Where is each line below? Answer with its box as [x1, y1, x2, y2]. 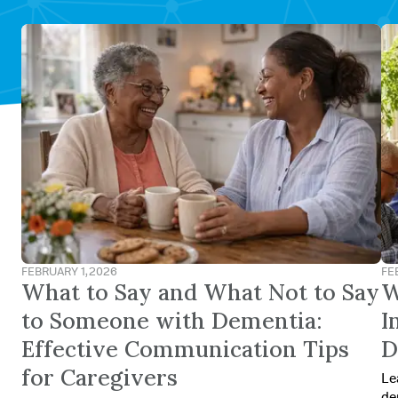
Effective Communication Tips [21, 334, 349, 363]
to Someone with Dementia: [21, 306, 322, 335]
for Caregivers [21, 362, 178, 392]
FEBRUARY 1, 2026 [21, 263, 117, 278]
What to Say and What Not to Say [21, 277, 379, 306]
